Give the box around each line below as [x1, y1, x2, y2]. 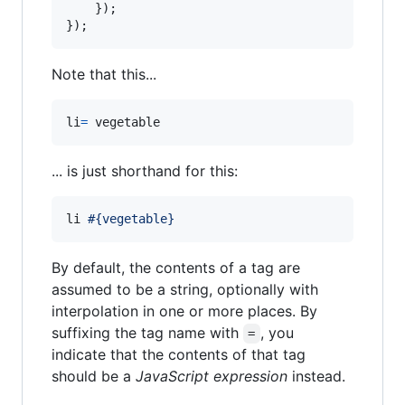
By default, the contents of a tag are [52, 259, 300, 278]
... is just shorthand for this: [52, 162, 238, 181]
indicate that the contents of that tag [52, 345, 306, 364]
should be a [52, 367, 136, 386]
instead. [287, 367, 345, 386]
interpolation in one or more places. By [52, 302, 317, 321]
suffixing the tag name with [52, 324, 243, 343]
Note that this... [52, 65, 156, 84]
